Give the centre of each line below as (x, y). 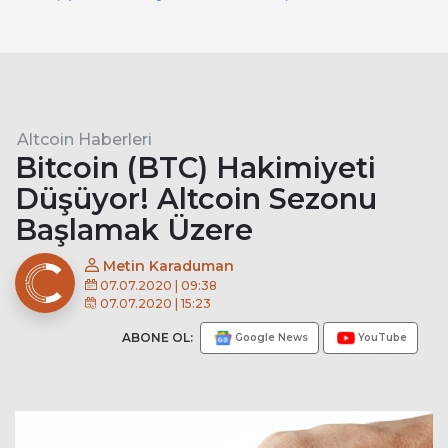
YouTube (382, 337)
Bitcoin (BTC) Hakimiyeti (195, 167)
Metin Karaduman (166, 265)
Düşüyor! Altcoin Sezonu (196, 198)
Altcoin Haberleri (84, 139)
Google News (271, 337)
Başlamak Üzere (134, 229)
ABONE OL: (159, 337)
